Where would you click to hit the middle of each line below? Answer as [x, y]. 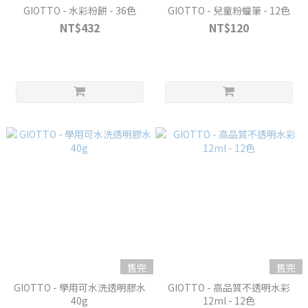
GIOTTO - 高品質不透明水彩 [229, 287]
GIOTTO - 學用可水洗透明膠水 [79, 287]
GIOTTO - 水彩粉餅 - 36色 [79, 10]
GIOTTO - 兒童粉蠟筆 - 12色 [229, 10]
